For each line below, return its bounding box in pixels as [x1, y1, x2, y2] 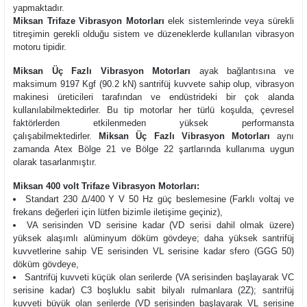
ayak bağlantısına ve [191, 66, 295, 76]
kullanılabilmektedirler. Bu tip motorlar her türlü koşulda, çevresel [13, 105, 294, 115]
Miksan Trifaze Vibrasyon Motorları [13, 16, 164, 26]
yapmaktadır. [13, 3, 64, 13]
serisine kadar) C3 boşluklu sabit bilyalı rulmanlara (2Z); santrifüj [13, 285, 294, 295]
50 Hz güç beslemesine [125, 194, 230, 204]
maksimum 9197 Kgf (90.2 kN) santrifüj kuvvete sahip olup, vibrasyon [13, 79, 294, 89]
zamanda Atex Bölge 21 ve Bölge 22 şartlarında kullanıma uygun [13, 144, 294, 154]
